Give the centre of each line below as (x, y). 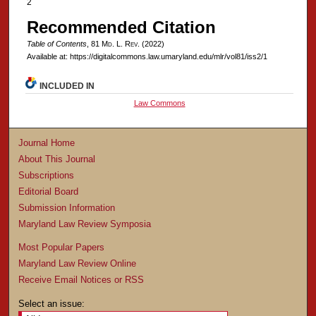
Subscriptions (47, 176)
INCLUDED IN (67, 86)
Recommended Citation (121, 27)
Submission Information (67, 208)
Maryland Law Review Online (78, 264)
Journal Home (47, 143)
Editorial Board (49, 192)
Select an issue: (52, 304)
